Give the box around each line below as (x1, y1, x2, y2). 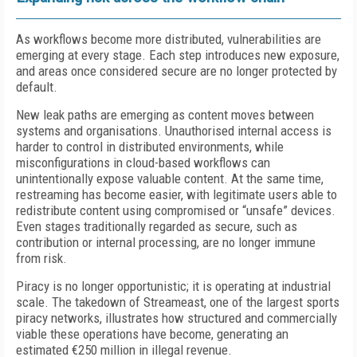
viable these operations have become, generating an (16, 326, 288, 342)
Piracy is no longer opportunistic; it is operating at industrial (16, 278, 331, 294)
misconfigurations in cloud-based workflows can (16, 155, 270, 171)
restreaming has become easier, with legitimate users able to (16, 186, 337, 202)
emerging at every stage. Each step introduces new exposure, (16, 47, 339, 63)
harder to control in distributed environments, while (16, 139, 284, 155)
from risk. (16, 250, 67, 266)
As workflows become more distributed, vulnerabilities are (16, 31, 321, 47)
